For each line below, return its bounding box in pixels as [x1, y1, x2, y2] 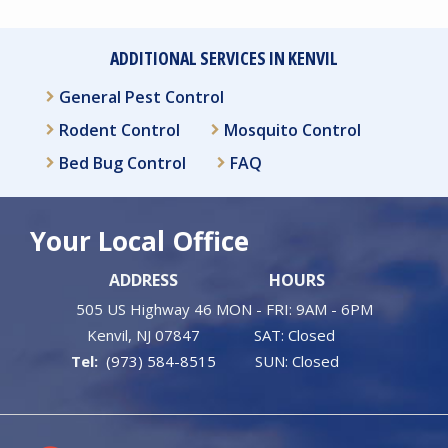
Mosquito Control [224, 119, 361, 142]
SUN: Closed [254, 351, 339, 372]
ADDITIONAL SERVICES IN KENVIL [110, 46, 338, 71]
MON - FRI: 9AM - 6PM [216, 299, 377, 320]
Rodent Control [59, 119, 180, 142]
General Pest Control [59, 86, 224, 109]
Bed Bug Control [59, 152, 186, 175]
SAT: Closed [254, 325, 339, 346]
